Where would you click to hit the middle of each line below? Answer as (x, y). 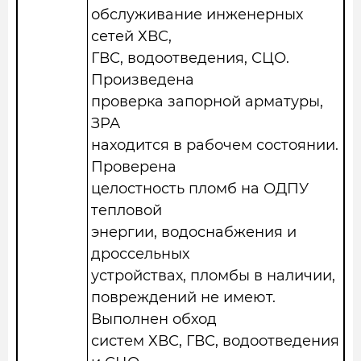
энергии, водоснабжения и (194, 232)
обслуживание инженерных (197, 15)
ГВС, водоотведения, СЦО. (190, 58)
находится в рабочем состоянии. (215, 145)
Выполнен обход (154, 319)
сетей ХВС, (131, 36)
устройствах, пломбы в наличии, (213, 276)
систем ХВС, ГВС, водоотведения (215, 341)
